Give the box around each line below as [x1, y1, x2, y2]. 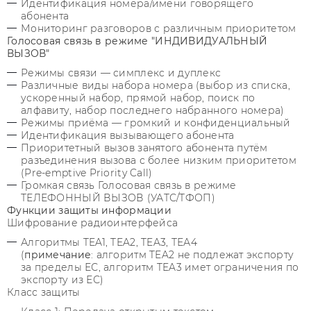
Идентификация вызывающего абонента [21, 129, 235, 142]
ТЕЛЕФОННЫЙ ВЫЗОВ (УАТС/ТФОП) [21, 192, 221, 204]
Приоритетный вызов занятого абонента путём [21, 142, 268, 154]
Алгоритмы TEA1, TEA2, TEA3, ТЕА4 [21, 236, 197, 249]
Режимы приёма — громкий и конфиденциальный [21, 117, 291, 129]
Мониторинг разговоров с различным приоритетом [21, 22, 303, 35]
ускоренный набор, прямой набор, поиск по [21, 92, 255, 104]
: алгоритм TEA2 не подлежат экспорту [91, 249, 294, 261]
